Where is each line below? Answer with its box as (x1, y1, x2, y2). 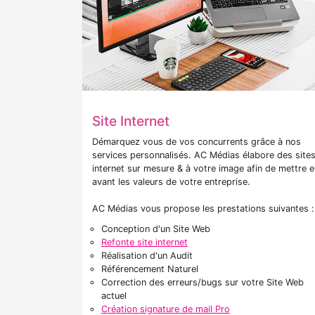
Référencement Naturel (101, 264, 198, 275)
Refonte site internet (101, 237, 188, 248)
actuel (101, 290, 127, 302)
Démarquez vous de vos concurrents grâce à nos (92, 136, 301, 148)
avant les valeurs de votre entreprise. (92, 176, 250, 188)
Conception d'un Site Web (101, 224, 210, 235)
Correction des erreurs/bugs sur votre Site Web (101, 277, 304, 288)
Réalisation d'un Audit (101, 250, 193, 262)
